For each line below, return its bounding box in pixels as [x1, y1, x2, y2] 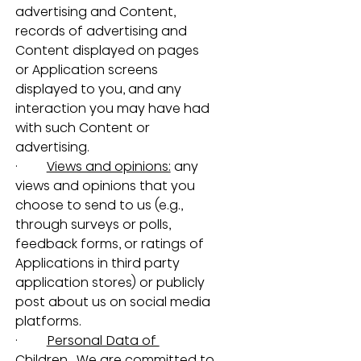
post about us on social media [15, 292, 214, 311]
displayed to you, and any [15, 79, 185, 98]
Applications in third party [15, 253, 183, 272]
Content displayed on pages [15, 40, 202, 60]
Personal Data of [46, 330, 160, 350]
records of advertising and [15, 21, 190, 40]
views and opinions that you [15, 176, 198, 195]
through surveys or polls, [15, 214, 174, 234]
